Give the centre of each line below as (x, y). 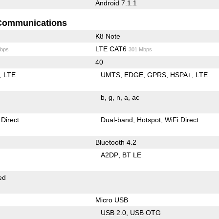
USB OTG (146, 212)
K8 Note (108, 36)
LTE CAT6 (112, 49)
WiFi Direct (182, 120)
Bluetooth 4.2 (116, 142)
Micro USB (111, 200)
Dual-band (117, 120)
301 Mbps (140, 49)
